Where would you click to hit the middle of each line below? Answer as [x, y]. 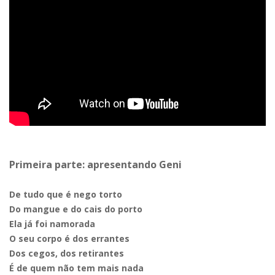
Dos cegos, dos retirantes [67, 253]
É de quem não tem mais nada [76, 268]
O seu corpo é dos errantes [69, 238]
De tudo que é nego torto [66, 194]
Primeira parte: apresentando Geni [95, 164]
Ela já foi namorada [52, 223]
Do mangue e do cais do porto [76, 209]
